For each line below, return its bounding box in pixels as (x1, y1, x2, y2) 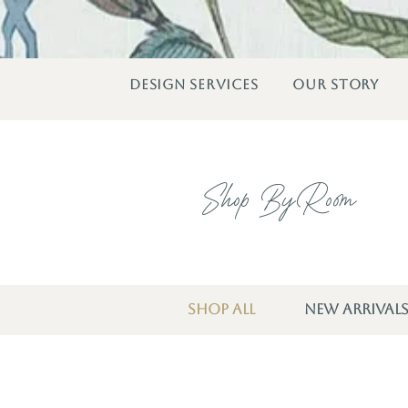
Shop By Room (203, 177, 356, 225)
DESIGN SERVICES (129, 76, 259, 92)
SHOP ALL (188, 301, 255, 318)
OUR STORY (292, 76, 379, 92)
